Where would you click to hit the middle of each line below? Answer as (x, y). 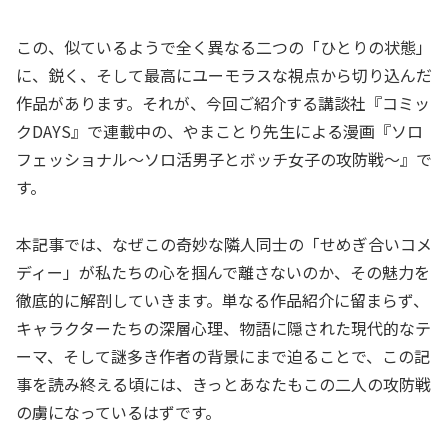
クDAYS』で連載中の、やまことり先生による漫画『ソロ (219, 131)
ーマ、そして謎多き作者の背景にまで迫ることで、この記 (223, 356)
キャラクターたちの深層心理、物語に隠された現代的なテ (223, 328)
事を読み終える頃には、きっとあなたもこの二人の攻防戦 (223, 384)
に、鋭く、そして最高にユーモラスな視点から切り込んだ (224, 75)
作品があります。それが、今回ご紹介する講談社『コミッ (223, 103)
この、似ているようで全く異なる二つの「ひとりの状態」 (224, 47)
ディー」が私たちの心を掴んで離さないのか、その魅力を (223, 272)
